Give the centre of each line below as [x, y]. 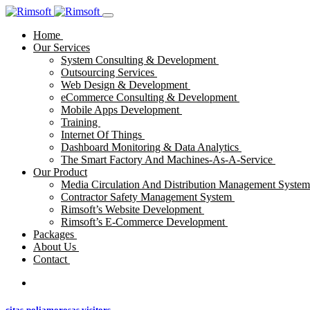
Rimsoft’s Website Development [133, 209]
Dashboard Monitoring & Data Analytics [151, 147]
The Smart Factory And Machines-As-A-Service [168, 159]
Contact [52, 259]
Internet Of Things [103, 135]
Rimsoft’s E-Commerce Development [144, 222]
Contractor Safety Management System [148, 197]
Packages [55, 234]
